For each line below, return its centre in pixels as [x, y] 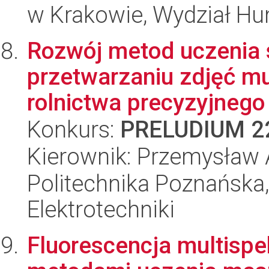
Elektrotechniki [101, 209]
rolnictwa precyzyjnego [146, 102]
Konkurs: [74, 129]
